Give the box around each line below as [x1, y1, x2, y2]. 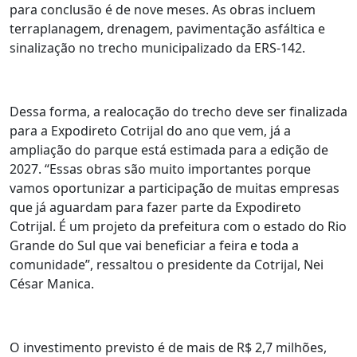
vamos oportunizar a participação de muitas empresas [10, 178, 339, 197]
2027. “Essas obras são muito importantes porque [10, 159, 311, 178]
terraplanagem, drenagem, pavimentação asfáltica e [10, 19, 325, 37]
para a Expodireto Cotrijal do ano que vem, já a [10, 121, 291, 139]
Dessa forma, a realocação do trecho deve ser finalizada [10, 102, 347, 120]
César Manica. [10, 274, 94, 292]
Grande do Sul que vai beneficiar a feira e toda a [10, 236, 299, 254]
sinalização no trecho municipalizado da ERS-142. [10, 38, 305, 57]
